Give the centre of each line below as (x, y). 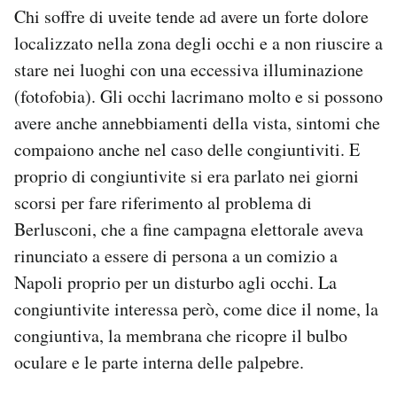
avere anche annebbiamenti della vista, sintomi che (197, 123)
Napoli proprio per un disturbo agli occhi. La (175, 283)
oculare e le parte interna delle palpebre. (159, 362)
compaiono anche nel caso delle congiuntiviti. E (187, 150)
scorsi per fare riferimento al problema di (163, 203)
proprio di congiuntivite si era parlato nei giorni (187, 176)
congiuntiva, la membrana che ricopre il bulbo (181, 336)
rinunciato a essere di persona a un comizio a (176, 256)
